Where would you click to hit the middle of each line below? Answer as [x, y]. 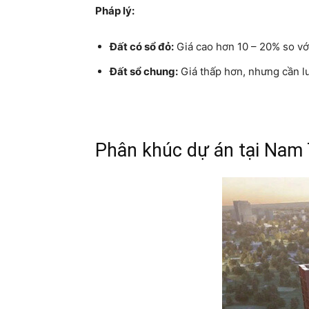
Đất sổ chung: [144, 71]
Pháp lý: [115, 11]
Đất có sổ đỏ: [142, 47]
